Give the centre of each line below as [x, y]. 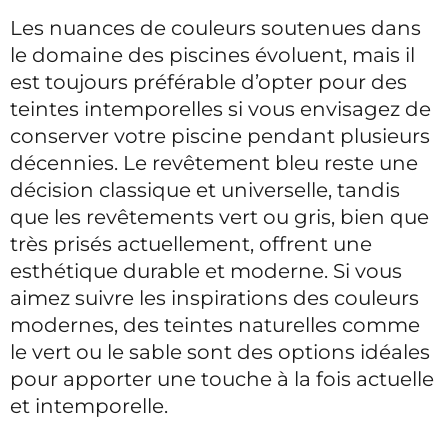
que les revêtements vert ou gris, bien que [219, 216]
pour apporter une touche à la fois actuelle [222, 378]
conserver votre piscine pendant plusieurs [220, 135]
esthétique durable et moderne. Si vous [206, 270]
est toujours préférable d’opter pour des [208, 81]
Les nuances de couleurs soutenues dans [215, 27]
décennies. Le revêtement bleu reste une [214, 162]
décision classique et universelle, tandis [205, 189]
